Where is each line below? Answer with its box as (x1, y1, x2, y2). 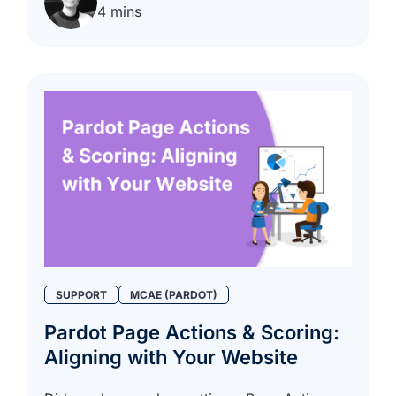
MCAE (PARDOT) (130, 287, 217, 301)
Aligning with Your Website (44, 345, 298, 369)
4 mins (97, 2, 141, 20)
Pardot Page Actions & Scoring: (44, 320, 339, 344)
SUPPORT (56, 287, 107, 301)
